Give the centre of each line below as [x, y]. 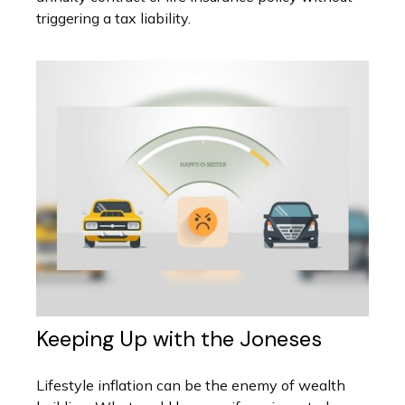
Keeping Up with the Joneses [179, 338]
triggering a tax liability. [113, 19]
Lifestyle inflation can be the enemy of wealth [191, 385]
